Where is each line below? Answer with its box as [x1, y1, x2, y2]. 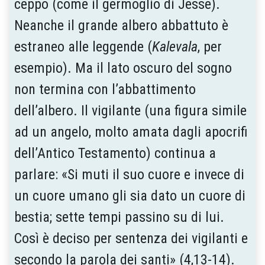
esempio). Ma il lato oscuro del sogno [14, 59, 232, 76]
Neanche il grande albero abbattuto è [14, 17, 228, 34]
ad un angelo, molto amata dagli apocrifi [14, 123, 248, 140]
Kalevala [152, 38, 198, 55]
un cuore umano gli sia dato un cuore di [14, 187, 245, 204]
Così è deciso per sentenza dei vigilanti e [14, 230, 248, 247]
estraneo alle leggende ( [14, 38, 152, 55]
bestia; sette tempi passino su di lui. [14, 208, 224, 225]
